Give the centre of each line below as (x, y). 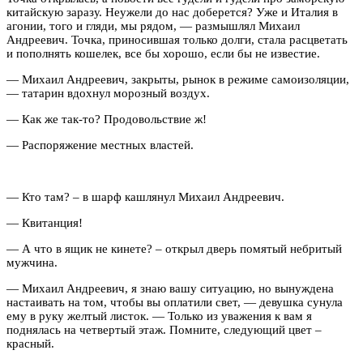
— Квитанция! (45, 222)
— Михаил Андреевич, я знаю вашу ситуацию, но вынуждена (170, 288)
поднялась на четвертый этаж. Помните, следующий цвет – (164, 329)
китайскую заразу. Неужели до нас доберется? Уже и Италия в (172, 12)
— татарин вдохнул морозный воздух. (110, 93)
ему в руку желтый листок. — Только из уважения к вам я (159, 316)
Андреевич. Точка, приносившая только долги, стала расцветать (177, 39)
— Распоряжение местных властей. (102, 145)
